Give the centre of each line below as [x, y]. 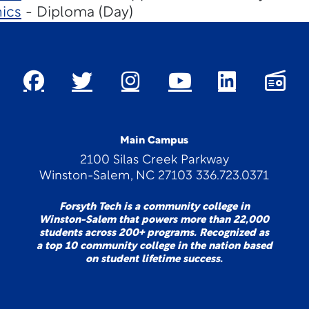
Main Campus [154, 141]
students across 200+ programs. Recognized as [154, 233]
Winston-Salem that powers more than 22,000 [154, 220]
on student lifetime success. [154, 260]
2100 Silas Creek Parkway [154, 160]
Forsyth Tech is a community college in [154, 207]
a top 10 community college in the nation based [154, 247]
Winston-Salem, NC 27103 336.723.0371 [154, 176]
